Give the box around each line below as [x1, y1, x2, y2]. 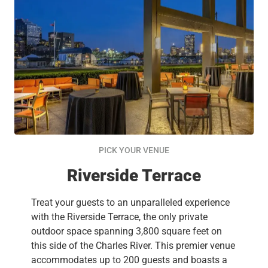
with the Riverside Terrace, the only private [31, 211, 208, 223]
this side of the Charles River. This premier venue [31, 239, 235, 251]
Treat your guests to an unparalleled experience [31, 196, 230, 208]
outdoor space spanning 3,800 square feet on [31, 225, 222, 237]
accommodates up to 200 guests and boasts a [31, 254, 227, 266]
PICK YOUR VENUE [99, 145, 169, 155]
